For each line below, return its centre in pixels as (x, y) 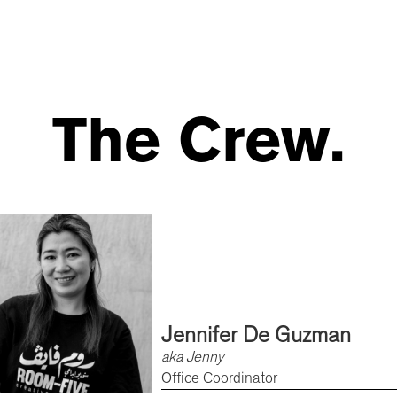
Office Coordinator (219, 378)
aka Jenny (192, 357)
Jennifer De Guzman (256, 335)
